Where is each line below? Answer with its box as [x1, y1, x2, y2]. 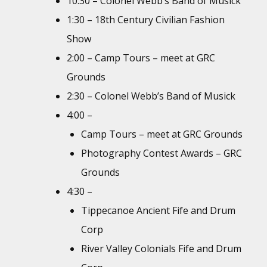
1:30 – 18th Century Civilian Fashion [67, 13, 225, 26]
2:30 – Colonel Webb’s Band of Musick [67, 89, 235, 103]
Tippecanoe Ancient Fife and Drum [81, 203, 235, 217]
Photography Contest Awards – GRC [81, 146, 242, 160]
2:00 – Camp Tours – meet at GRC [67, 51, 215, 64]
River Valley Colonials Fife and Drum [81, 241, 241, 255]
